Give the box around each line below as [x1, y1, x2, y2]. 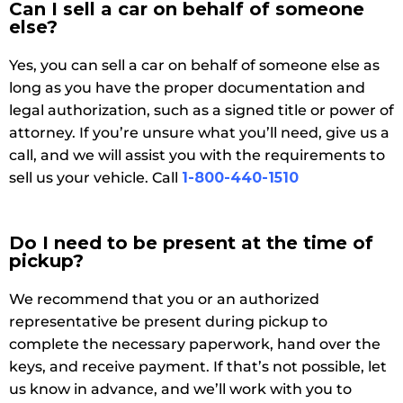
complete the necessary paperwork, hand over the [9, 335, 381, 353]
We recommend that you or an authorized [9, 290, 319, 308]
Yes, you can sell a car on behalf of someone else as [9, 56, 380, 74]
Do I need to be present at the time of [9, 231, 373, 254]
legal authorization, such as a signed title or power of [9, 101, 394, 119]
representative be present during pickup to [9, 312, 327, 330]
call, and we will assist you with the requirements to [9, 146, 385, 164]
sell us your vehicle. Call [9, 168, 182, 186]
